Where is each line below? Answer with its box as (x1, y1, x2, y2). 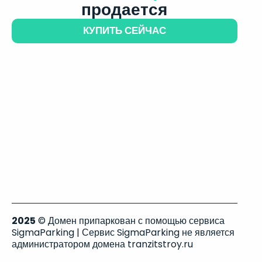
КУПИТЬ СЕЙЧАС (82, 23, 166, 37)
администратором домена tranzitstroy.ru (12, 237, 193, 251)
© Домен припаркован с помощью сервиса (36, 214, 225, 227)
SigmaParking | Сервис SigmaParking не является (12, 226, 235, 239)
